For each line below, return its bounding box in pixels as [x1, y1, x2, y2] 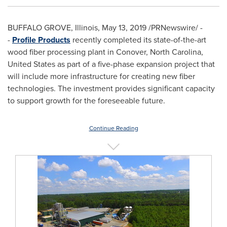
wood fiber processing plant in [8, 46, 116, 58]
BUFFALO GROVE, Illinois [8, 22, 98, 33]
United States [8, 58, 55, 70]
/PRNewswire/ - [146, 22, 203, 33]
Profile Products [12, 34, 70, 46]
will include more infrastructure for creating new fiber [8, 70, 195, 82]
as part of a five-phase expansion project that [55, 58, 215, 70]
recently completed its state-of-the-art [70, 34, 206, 46]
